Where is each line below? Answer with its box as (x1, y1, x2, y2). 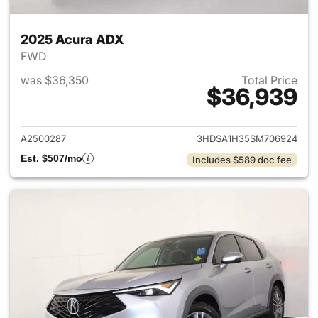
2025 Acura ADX (21, 32, 124, 47)
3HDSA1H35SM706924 (197, 133, 297, 144)
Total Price (241, 73, 297, 87)
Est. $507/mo (21, 153, 82, 164)
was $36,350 (21, 73, 89, 87)
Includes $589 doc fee (192, 154, 292, 165)
